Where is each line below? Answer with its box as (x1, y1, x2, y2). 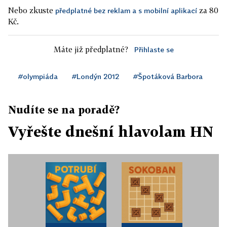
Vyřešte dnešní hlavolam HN (8, 123, 213, 140)
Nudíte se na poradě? (8, 103, 120, 116)
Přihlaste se (134, 45, 174, 54)
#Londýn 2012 (72, 72, 119, 81)
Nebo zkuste (8, 6, 55, 15)
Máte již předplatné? (53, 45, 128, 54)
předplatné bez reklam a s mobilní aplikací (55, 6, 197, 15)
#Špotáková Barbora (133, 72, 203, 81)
